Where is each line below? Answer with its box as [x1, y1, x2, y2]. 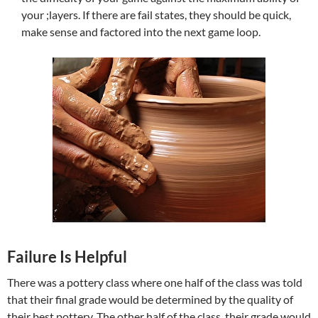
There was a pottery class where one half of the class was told [7, 275, 302, 290]
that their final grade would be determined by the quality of [7, 292, 293, 307]
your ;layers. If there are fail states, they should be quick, [21, 8, 291, 22]
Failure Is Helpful [7, 247, 127, 267]
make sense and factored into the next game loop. [21, 25, 261, 39]
